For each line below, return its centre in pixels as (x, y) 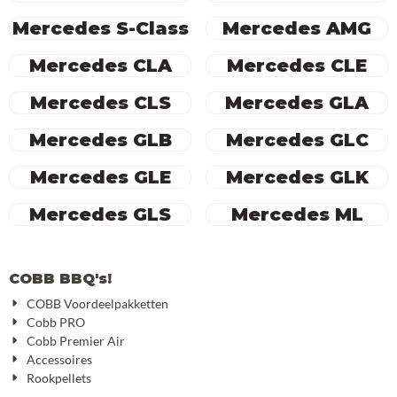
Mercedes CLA (100, 66)
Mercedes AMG (297, 28)
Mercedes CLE (297, 66)
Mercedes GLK (297, 177)
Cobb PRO (56, 322)
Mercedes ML (297, 214)
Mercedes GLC (297, 140)
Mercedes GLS (100, 214)
